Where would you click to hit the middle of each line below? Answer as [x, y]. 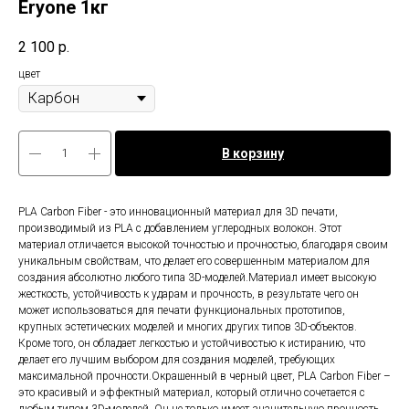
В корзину [253, 154]
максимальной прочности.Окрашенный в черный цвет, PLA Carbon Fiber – [204, 377]
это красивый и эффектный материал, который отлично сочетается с [192, 393]
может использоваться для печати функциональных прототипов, [182, 311]
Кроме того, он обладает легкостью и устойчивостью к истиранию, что [192, 344]
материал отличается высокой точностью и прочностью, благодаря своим [203, 245]
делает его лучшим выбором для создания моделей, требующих [177, 360]
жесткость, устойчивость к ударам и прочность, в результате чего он [189, 294]
